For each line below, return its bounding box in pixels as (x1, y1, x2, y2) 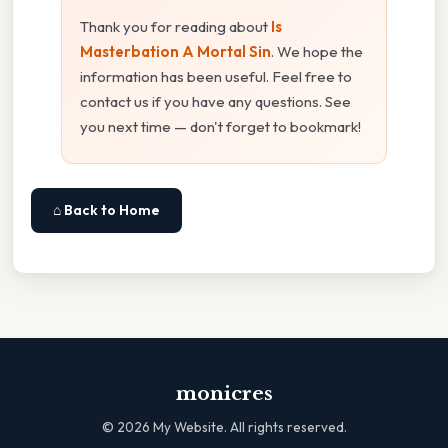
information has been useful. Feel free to (80, 67, 352, 87)
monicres (175, 382, 273, 406)
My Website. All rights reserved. (149, 418, 347, 437)
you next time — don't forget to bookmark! (80, 117, 361, 137)
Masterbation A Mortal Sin (80, 42, 271, 62)
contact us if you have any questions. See (80, 92, 351, 112)
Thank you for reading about (80, 17, 271, 37)
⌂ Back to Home (53, 201, 160, 220)
